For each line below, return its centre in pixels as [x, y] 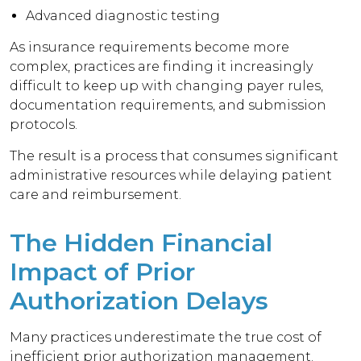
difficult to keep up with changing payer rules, [167, 86]
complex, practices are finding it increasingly [162, 66]
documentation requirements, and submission [168, 105]
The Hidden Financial [141, 243]
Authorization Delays [139, 301]
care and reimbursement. [96, 195]
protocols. [44, 124]
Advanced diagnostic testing [123, 16]
